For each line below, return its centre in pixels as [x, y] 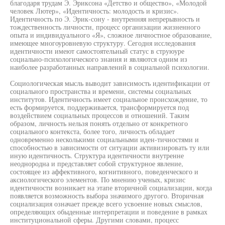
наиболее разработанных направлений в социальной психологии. [110, 67]
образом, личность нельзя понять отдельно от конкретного [99, 123]
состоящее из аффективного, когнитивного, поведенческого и [104, 172]
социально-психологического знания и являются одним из [99, 59]
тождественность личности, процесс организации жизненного [105, 27]
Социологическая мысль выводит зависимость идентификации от [110, 83]
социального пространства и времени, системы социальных [101, 91]
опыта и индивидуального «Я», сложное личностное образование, [111, 35]
